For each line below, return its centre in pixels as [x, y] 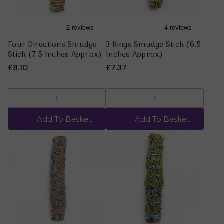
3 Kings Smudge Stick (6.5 [154, 45]
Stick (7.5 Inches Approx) [55, 55]
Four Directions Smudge [53, 45]
